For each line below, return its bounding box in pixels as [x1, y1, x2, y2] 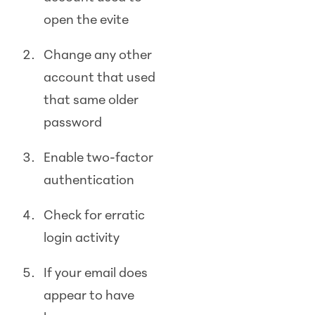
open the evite [44, 14, 129, 28]
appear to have [44, 290, 135, 304]
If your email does [44, 267, 148, 281]
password [44, 117, 103, 131]
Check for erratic [44, 210, 146, 224]
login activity [44, 232, 120, 246]
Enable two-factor [44, 152, 154, 166]
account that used [44, 72, 156, 86]
